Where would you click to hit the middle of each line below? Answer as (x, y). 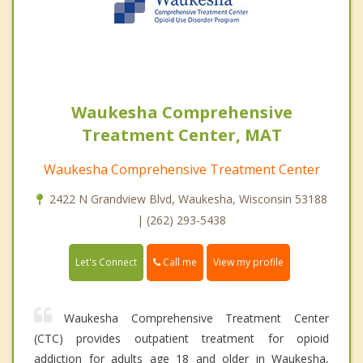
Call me (179, 263)
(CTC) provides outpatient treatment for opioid (181, 339)
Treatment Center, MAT (181, 135)
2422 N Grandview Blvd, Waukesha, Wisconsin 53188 (188, 199)
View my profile (248, 263)
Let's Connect (106, 263)
